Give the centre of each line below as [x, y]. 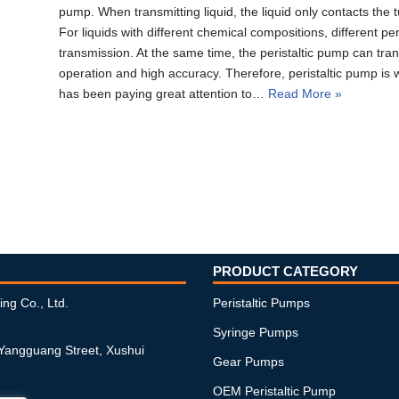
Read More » [305, 93]
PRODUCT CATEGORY [285, 272]
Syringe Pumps [256, 333]
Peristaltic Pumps [261, 303]
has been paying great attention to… [163, 93]
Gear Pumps [248, 362]
